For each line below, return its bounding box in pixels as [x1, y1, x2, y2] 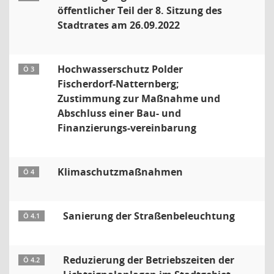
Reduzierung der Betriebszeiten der [63, 253, 234, 267]
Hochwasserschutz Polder [57, 62, 183, 76]
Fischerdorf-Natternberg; [57, 77, 179, 91]
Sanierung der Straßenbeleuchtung [63, 209, 235, 223]
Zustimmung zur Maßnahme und [57, 92, 220, 105]
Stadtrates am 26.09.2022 [57, 18, 180, 32]
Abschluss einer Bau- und [57, 106, 181, 120]
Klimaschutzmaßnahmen [57, 165, 183, 179]
